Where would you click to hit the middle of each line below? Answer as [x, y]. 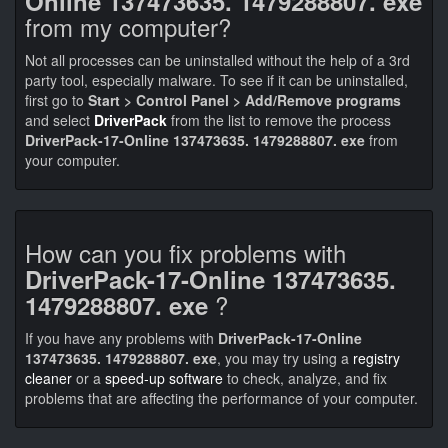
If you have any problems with [121, 338]
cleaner [48, 378]
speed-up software [164, 378]
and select [59, 120]
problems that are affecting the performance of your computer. [221, 398]
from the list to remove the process [279, 120]
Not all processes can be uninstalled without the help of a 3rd [217, 60]
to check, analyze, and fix [305, 378]
